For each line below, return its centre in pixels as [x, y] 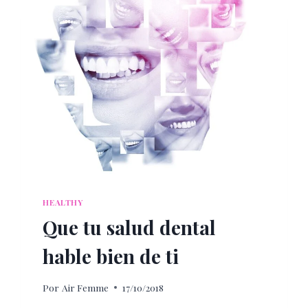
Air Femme [85, 287]
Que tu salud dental [130, 228]
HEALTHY [63, 202]
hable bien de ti [111, 256]
